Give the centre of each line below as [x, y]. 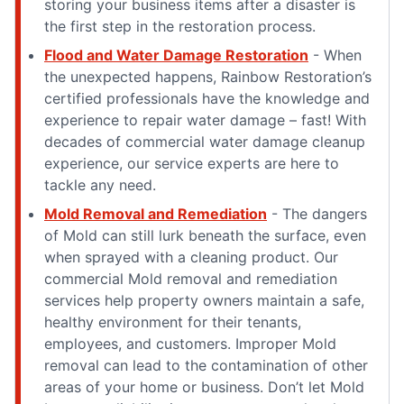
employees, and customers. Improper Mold [190, 343]
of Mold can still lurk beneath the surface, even [205, 235]
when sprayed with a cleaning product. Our [191, 257]
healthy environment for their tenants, [173, 321]
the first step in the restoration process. [180, 26]
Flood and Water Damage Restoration [176, 55]
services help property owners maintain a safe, [204, 300]
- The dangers [317, 213]
